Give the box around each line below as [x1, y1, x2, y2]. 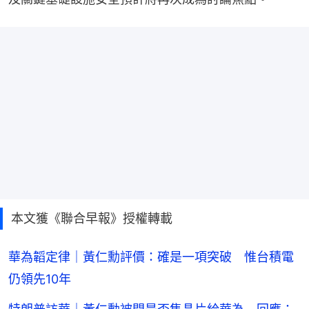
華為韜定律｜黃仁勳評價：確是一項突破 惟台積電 [8, 250, 294, 265]
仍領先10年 [8, 272, 71, 287]
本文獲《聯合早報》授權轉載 [11, 211, 172, 226]
